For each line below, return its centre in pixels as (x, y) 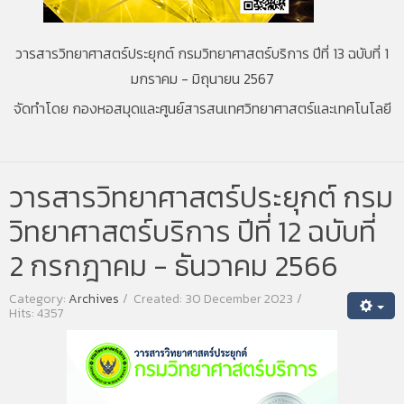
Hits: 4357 (37, 313)
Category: (39, 299)
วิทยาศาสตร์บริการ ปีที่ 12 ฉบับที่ (193, 232)
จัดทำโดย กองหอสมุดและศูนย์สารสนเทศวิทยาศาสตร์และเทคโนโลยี (202, 108)
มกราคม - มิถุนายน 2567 (202, 78)
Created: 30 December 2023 (213, 299)
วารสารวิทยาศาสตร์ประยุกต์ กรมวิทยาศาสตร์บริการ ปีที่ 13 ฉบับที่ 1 (202, 53)
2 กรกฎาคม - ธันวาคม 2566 (174, 266)
